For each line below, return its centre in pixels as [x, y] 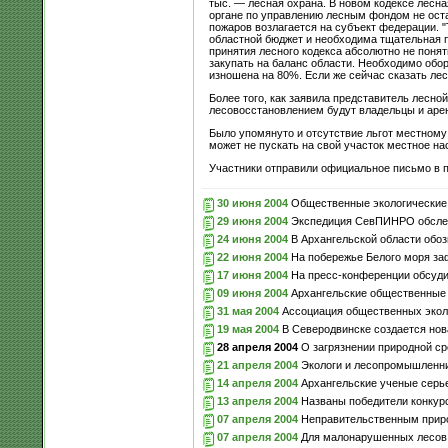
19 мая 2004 [247, 328]
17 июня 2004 [252, 274]
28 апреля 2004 [257, 346]
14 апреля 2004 [257, 382]
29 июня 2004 [252, 220]
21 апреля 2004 [257, 364]
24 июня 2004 [252, 238]
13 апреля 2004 [257, 400]
